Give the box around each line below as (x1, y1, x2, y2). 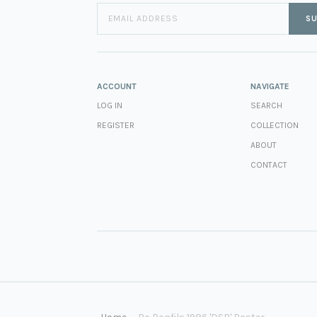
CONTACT (250, 160, 288, 171)
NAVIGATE (250, 81, 290, 92)
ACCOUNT (96, 81, 137, 92)
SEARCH (250, 100, 283, 111)
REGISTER (96, 120, 134, 131)
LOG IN (96, 100, 122, 111)
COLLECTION (250, 120, 299, 131)
